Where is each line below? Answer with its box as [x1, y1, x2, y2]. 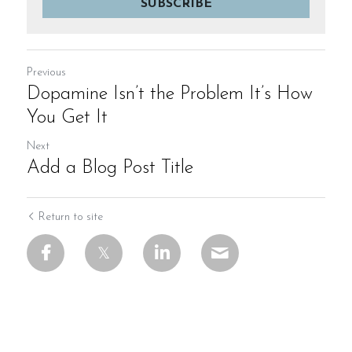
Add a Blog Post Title [27, 159, 193, 178]
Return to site [38, 211, 103, 223]
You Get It [27, 108, 108, 127]
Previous [27, 67, 66, 79]
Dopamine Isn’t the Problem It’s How [27, 85, 313, 104]
